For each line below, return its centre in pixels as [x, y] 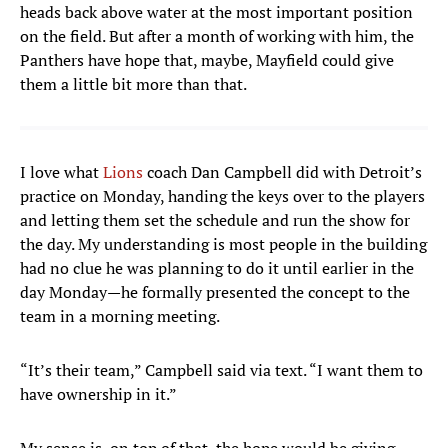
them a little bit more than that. [133, 84]
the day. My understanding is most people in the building [223, 244]
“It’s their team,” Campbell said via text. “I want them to [221, 370]
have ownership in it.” [98, 394]
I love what [61, 172]
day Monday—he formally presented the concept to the [215, 292]
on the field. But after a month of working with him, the [217, 36]
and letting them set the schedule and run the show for [215, 220]
